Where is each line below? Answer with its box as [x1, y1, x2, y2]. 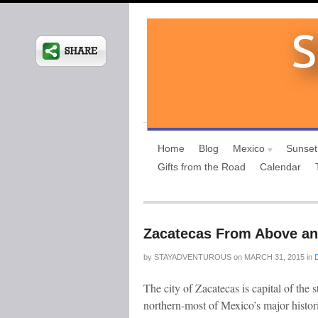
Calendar [260, 161, 301, 172]
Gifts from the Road [158, 161, 246, 172]
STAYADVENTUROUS [154, 253, 231, 261]
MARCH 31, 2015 [242, 253, 305, 261]
